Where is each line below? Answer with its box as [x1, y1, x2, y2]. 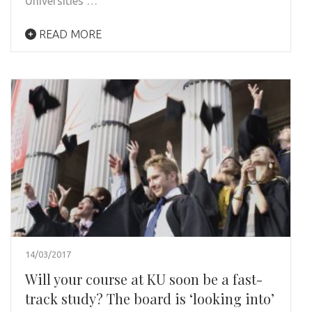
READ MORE [36, 27, 102, 40]
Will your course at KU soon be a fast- [25, 269, 263, 288]
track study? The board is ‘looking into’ [25, 288, 274, 308]
